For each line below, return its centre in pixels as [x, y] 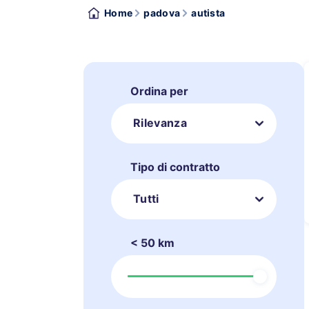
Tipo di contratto [175, 167]
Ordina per [159, 91]
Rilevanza [160, 123]
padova [162, 13]
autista [208, 13]
